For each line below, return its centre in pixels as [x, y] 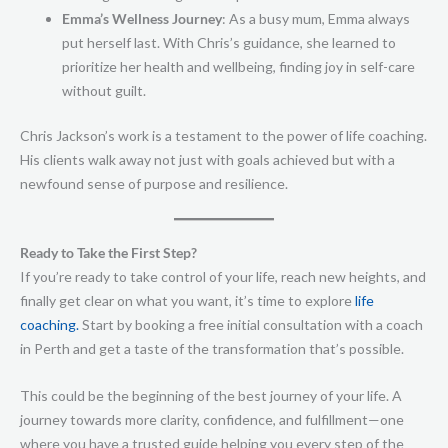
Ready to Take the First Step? [108, 253]
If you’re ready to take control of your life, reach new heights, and [223, 277]
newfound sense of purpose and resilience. [154, 183]
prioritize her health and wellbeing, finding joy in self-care [238, 66]
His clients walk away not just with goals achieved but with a [207, 159]
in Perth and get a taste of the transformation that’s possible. [212, 349]
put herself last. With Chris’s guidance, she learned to [229, 42]
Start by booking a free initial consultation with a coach [251, 325]
